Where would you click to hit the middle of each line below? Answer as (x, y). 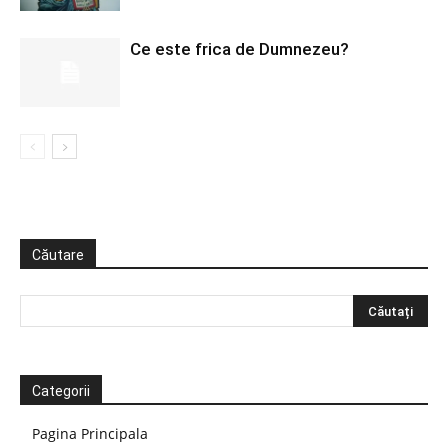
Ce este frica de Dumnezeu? (239, 49)
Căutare (58, 255)
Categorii (61, 391)
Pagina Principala (90, 433)
